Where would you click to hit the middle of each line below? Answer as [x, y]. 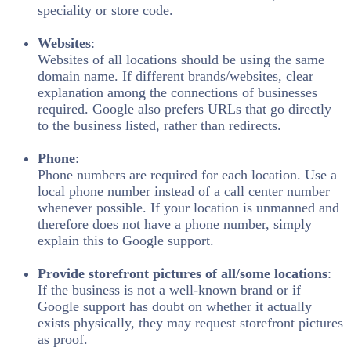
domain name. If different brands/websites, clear [175, 76]
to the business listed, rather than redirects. [159, 126]
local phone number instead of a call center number [184, 192]
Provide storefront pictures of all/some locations [183, 274]
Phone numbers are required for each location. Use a [187, 175]
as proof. [63, 340]
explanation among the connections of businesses [177, 93]
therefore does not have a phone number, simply [175, 224]
